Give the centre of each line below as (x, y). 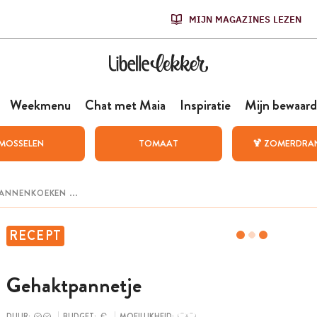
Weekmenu (40, 105)
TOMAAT (158, 143)
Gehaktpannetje (74, 286)
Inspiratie (205, 105)
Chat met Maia (125, 105)
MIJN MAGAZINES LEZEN (245, 19)
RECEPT (35, 236)
